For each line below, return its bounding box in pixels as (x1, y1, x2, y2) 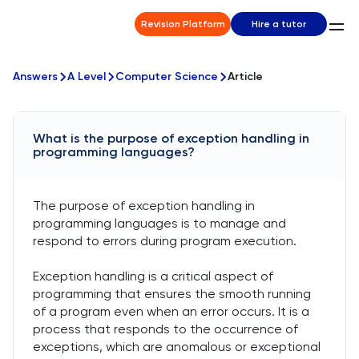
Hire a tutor (252, 18, 306, 30)
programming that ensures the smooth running (33, 286, 311, 301)
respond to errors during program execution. (33, 233, 296, 248)
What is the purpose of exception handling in (33, 131, 309, 146)
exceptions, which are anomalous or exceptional (33, 339, 321, 354)
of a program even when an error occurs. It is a (33, 304, 309, 319)
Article (228, 70, 263, 83)
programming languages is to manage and (33, 216, 286, 231)
